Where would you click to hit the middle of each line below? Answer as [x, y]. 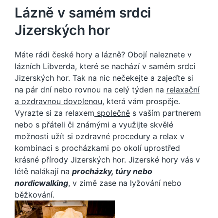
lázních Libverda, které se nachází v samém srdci [105, 66]
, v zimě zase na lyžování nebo [125, 183]
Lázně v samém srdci [83, 13]
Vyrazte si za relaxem [54, 113]
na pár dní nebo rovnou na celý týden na [91, 90]
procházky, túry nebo [112, 172]
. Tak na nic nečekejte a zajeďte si [131, 78]
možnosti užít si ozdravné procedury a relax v [100, 136]
